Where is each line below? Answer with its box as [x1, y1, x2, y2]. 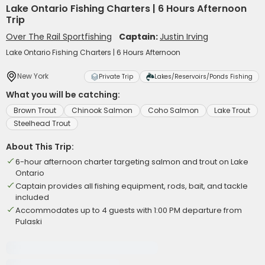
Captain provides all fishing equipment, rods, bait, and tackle [15, 180, 248, 192]
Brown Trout [14, 105, 56, 115]
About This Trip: [6, 141, 74, 153]
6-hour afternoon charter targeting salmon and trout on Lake [15, 156, 248, 167]
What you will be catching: [6, 89, 120, 101]
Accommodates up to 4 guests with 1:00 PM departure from [15, 205, 242, 216]
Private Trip [99, 72, 133, 81]
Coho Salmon [148, 105, 199, 115]
